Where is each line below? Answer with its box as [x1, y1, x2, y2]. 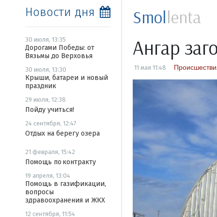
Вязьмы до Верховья [25, 52, 93, 60]
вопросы [25, 188, 54, 196]
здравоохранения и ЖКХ [25, 196, 105, 204]
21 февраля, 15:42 [25, 148, 75, 155]
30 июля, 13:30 [25, 66, 66, 73]
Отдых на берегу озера [25, 129, 100, 138]
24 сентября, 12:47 [25, 120, 77, 127]
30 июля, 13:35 [25, 36, 66, 43]
